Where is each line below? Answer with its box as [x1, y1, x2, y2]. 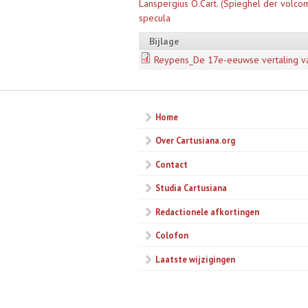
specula [139, 12, 170, 25]
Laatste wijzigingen [155, 253, 235, 265]
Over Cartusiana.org [155, 135, 235, 146]
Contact [155, 158, 188, 170]
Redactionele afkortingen [155, 206, 259, 217]
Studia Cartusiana [155, 182, 227, 194]
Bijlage [149, 35, 179, 48]
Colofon [155, 230, 188, 241]
